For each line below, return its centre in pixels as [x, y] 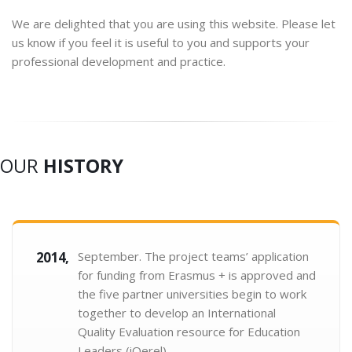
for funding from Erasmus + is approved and [197, 275]
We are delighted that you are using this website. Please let [174, 24]
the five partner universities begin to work [192, 294]
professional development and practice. [119, 61]
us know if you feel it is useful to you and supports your [161, 42]
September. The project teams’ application [193, 256]
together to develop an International [177, 313]
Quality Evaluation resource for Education [189, 332]
